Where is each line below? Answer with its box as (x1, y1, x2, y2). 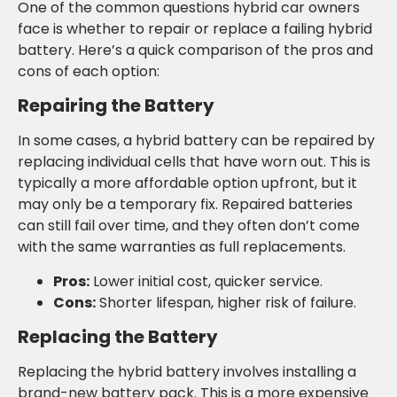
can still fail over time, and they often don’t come (18, 215, 360, 237)
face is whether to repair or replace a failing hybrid (18, 18, 372, 39)
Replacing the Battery (18, 324, 218, 350)
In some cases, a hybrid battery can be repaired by (18, 130, 375, 152)
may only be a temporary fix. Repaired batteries (18, 194, 353, 215)
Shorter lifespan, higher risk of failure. (96, 292, 356, 313)
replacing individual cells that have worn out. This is (18, 152, 370, 173)
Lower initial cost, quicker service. (90, 270, 323, 292)
